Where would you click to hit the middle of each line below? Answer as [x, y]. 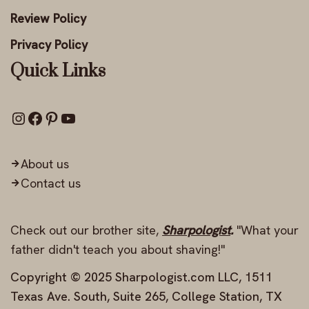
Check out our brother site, [86, 230]
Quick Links [58, 72]
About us [45, 164]
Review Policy [48, 19]
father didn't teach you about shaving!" [118, 250]
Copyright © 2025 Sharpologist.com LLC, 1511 [141, 277]
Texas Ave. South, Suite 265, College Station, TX [146, 297]
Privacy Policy [49, 45]
